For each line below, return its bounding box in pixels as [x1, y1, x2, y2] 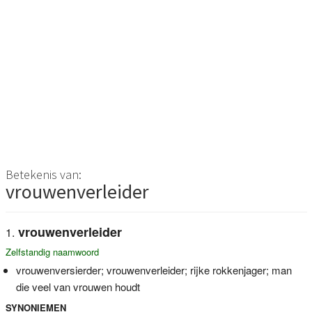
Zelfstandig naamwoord [5, 244, 99, 258]
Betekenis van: [5, 166, 81, 182]
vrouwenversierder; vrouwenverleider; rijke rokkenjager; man [15, 262, 292, 277]
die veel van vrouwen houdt [15, 279, 140, 294]
